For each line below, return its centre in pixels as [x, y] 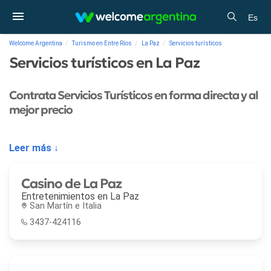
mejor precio [41, 110]
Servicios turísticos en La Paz [104, 63]
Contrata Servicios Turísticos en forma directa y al [133, 95]
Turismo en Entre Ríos [102, 43]
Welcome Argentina [36, 43]
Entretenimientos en [66, 196]
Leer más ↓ [34, 148]
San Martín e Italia [66, 206]
